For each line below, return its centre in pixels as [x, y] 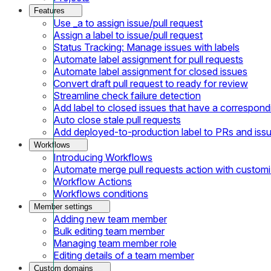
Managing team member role [115, 243]
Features [49, 10]
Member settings [63, 206]
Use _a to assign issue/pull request [128, 23]
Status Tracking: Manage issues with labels [146, 47]
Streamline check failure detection [127, 95]
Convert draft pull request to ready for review [151, 83]
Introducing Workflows [103, 157]
